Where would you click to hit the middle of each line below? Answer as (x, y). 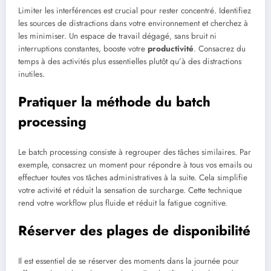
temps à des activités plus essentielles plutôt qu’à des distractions (130, 62)
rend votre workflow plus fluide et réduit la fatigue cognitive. (123, 203)
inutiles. (31, 74)
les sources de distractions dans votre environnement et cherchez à (133, 24)
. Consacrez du (220, 49)
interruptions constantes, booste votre (83, 49)
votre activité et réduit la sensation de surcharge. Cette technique (130, 190)
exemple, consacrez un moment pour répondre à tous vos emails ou (135, 165)
